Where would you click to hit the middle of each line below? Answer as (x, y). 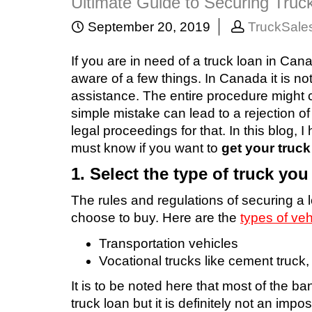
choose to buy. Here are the (156, 218)
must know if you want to (146, 148)
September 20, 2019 (147, 27)
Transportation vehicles (169, 243)
